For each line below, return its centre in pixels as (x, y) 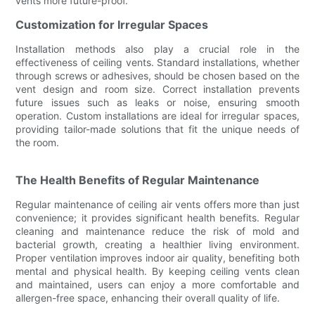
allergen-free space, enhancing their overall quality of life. (148, 297)
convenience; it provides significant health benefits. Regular (157, 217)
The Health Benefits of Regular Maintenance (138, 180)
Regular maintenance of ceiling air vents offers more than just (157, 204)
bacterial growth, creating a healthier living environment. (157, 244)
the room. (38, 142)
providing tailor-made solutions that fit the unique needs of (157, 129)
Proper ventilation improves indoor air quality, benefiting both (157, 257)
